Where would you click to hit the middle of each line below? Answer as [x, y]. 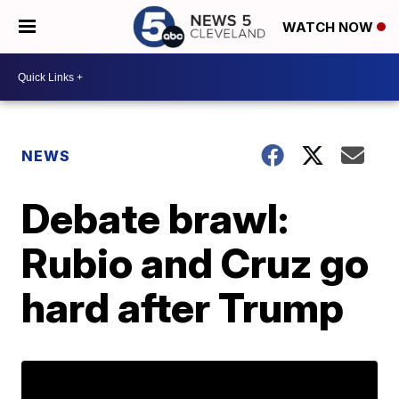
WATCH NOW [330, 28]
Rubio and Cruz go [195, 263]
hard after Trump [183, 307]
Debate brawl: [155, 218]
